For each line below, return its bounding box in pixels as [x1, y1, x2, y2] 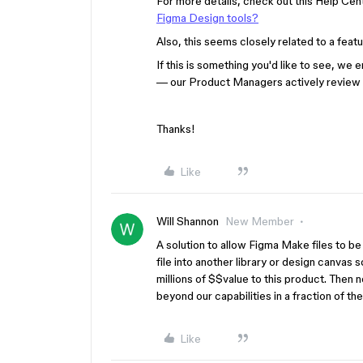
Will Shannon [156, 215, 219, 228]
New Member [225, 215, 294, 228]
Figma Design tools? [156, 11, 258, 24]
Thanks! [156, 122, 195, 135]
